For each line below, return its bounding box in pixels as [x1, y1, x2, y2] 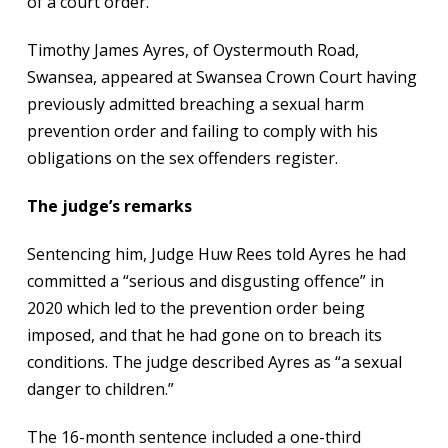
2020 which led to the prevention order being [26, 297, 365, 319]
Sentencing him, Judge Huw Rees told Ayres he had [26, 243, 406, 265]
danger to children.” [26, 378, 174, 400]
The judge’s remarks [26, 195, 192, 217]
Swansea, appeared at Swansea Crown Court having [26, 66, 417, 88]
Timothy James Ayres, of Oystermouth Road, [26, 39, 359, 61]
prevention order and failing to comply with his [26, 120, 378, 142]
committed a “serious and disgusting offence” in [26, 270, 384, 292]
